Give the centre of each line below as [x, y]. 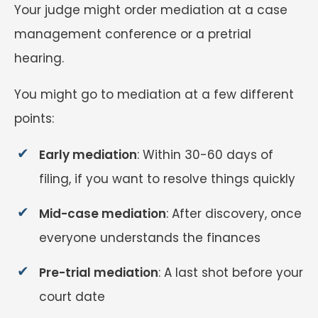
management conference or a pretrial [133, 34]
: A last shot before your [231, 273]
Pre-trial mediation [99, 273]
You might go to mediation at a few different [154, 95]
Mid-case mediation [103, 214]
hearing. [39, 59]
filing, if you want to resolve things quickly [167, 179]
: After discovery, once [234, 214]
